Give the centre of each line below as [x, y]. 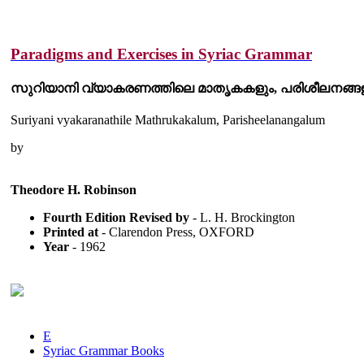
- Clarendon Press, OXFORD [176, 232]
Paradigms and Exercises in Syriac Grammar [161, 54]
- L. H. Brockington [242, 217]
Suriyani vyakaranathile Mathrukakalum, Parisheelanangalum [168, 119]
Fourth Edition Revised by [116, 217]
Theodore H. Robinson [74, 189]
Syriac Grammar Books [104, 350]
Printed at [71, 232]
